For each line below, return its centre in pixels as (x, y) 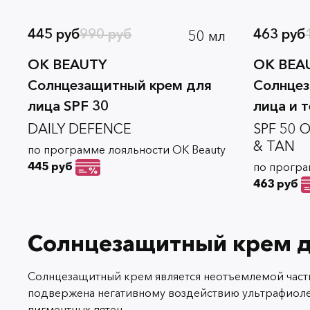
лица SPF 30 (68, 106)
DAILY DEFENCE (80, 128)
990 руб (106, 34)
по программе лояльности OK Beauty (127, 149)
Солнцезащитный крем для (120, 85)
